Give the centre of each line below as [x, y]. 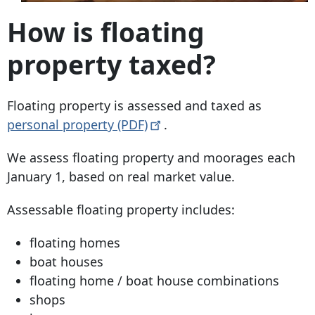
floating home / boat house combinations [154, 281]
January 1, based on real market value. [121, 177]
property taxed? [111, 64]
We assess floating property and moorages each [151, 158]
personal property [62, 125]
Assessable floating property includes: [121, 210]
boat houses [66, 262]
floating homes [75, 243]
